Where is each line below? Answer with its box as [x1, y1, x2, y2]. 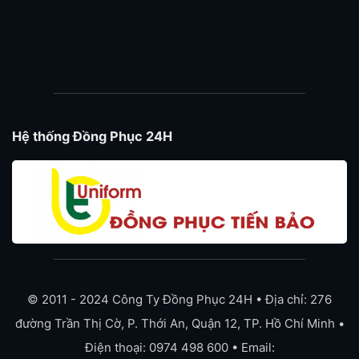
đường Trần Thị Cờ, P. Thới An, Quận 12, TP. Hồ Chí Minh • [14, 316, 345, 332]
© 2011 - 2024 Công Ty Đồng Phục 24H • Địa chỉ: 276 [27, 292, 332, 308]
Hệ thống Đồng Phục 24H [12, 128, 172, 145]
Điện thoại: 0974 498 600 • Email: [84, 340, 275, 356]
